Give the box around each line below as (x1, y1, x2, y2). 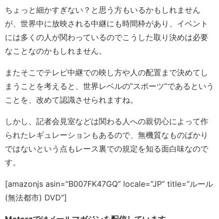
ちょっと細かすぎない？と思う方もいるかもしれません (5, 4, 200, 15)
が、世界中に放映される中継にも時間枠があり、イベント (5, 18, 208, 28)
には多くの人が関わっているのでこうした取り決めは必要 (5, 32, 208, 42)
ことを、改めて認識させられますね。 (5, 94, 138, 105)
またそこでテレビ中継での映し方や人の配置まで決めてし (5, 67, 208, 77)
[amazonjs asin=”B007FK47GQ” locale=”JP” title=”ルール (5, 178, 213, 189)
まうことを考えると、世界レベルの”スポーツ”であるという (5, 81, 214, 91)
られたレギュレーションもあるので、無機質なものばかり (5, 130, 208, 140)
